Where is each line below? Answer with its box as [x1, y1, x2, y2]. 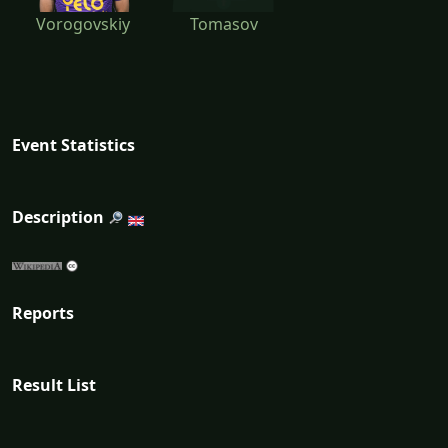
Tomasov [189, 12, 258, 35]
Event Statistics [12, 133, 135, 156]
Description [12, 205, 104, 228]
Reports [12, 301, 74, 324]
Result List [12, 373, 96, 396]
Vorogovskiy [35, 12, 130, 35]
